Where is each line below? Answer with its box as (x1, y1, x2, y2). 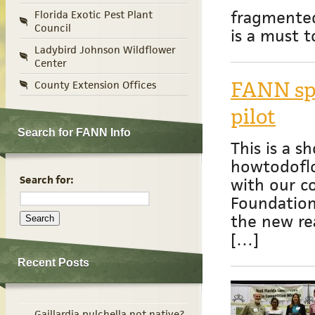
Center (34, 56, 67, 70)
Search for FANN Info (18, 127, 131, 139)
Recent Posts (18, 256, 89, 269)
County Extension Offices (34, 78, 156, 92)
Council (34, 21, 71, 35)
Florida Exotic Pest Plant (34, 8, 153, 22)
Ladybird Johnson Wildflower (34, 43, 176, 57)
